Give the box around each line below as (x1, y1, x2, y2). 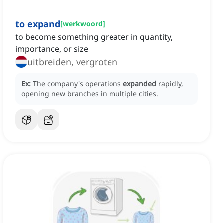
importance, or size (15, 43, 88, 55)
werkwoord (63, 19, 103, 29)
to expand (15, 18, 60, 30)
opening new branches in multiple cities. (21, 89, 158, 99)
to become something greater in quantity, (15, 31, 173, 43)
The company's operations (33, 79, 123, 89)
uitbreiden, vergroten (27, 56, 117, 68)
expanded (123, 79, 156, 89)
